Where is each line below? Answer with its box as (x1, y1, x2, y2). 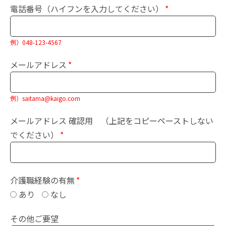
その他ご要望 (10, 212, 59, 224)
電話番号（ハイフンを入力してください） (10, 3, 163, 15)
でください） (10, 129, 59, 141)
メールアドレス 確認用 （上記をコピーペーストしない (10, 115, 213, 127)
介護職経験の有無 (10, 174, 75, 186)
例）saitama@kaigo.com (10, 94, 80, 102)
